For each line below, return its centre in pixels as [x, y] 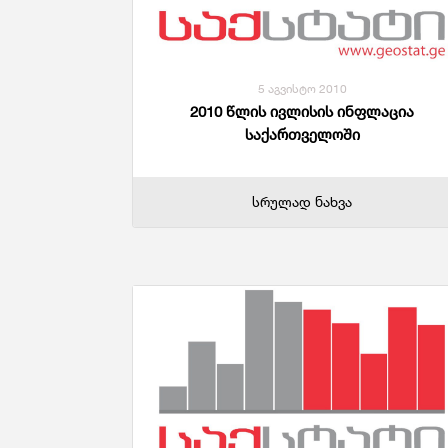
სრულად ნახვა [302, 202]
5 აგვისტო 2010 [302, 89]
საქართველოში [302, 135]
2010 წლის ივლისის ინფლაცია [302, 112]
